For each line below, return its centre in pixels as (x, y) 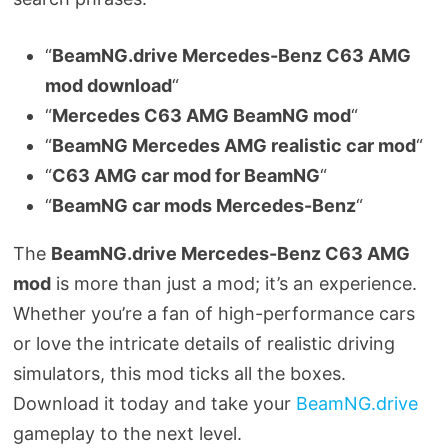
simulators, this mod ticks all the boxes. (179, 373)
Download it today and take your (154, 403)
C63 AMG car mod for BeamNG (185, 175)
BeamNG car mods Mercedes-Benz (203, 205)
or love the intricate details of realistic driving (203, 343)
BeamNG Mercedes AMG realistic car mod (233, 145)
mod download (108, 85)
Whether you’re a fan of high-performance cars (213, 313)
